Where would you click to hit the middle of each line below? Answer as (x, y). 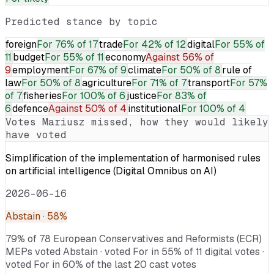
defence (30, 108)
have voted (36, 135)
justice (142, 95)
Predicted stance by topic (81, 21)
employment (41, 70)
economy (125, 57)
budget (29, 57)
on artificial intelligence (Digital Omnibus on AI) (111, 171)
